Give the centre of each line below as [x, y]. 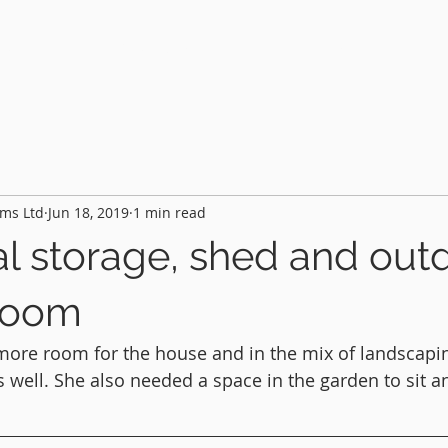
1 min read [169, 212]
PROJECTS [152, 47]
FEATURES [308, 47]
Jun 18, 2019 [88, 212]
